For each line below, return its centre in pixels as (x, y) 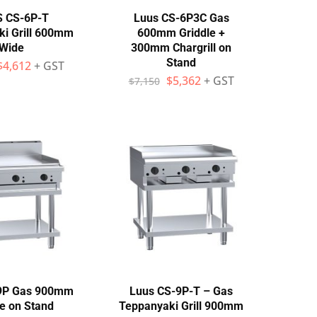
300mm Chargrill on (181, 48)
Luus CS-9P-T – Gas (181, 291)
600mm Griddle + (181, 33)
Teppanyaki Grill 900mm (181, 306)
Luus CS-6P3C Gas (181, 18)
